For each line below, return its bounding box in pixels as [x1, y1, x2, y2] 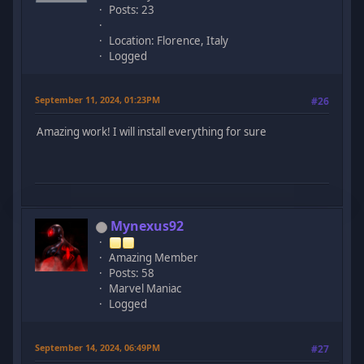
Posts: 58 [109, 265, 155, 280]
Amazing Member [109, 249, 199, 265]
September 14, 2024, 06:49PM [35, 340, 161, 353]
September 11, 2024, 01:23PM [35, 93, 161, 106]
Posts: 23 [109, 2, 155, 17]
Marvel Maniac [109, 280, 182, 296]
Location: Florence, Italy [109, 32, 229, 48]
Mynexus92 [110, 216, 184, 235]
